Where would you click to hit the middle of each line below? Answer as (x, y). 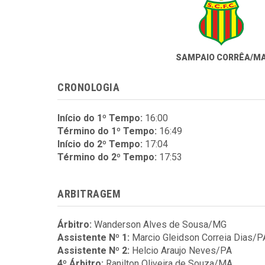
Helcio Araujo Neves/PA (182, 251)
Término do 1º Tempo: (107, 131)
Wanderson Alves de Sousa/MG (160, 224)
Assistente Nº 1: (93, 237)
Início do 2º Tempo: (100, 144)
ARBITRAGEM (89, 194)
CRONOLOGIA (89, 87)
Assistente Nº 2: (93, 251)
